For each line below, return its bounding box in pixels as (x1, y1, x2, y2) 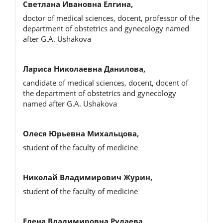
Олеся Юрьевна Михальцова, (23, 128, 139, 138)
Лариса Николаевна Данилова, (23, 63, 145, 74)
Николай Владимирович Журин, (23, 172, 152, 182)
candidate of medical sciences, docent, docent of (23, 78, 188, 88)
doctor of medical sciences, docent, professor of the (23, 13, 200, 23)
